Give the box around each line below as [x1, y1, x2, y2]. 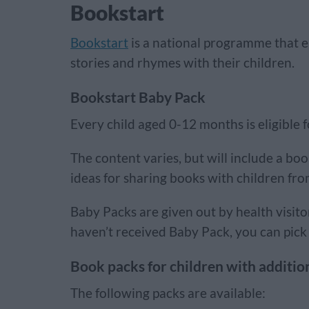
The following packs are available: [70, 286, 266, 301]
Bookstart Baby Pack [70, 88, 206, 106]
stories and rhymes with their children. [70, 55, 295, 70]
